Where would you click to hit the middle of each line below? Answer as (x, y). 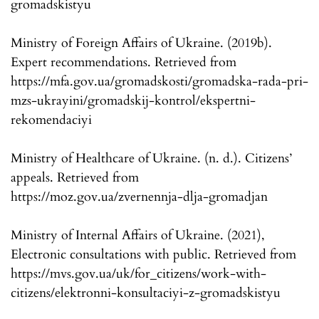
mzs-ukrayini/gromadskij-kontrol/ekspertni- (133, 101)
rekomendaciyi (51, 120)
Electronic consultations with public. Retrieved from (153, 255)
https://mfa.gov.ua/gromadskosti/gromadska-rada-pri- (159, 82)
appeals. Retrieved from (75, 178)
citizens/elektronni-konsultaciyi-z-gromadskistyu (146, 293)
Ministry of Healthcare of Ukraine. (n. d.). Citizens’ (151, 159)
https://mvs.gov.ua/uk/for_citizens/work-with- (138, 274)
